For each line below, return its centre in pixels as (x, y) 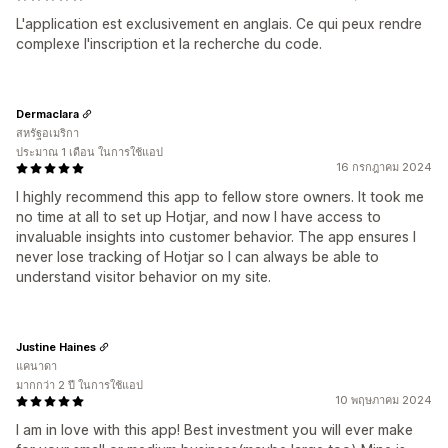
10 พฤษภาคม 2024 (383, 400)
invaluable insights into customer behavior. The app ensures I (216, 236)
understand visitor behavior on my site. (143, 276)
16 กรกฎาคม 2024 (384, 167)
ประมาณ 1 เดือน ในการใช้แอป (89, 152)
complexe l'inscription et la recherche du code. (169, 43)
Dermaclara (47, 113)
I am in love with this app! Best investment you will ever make (214, 429)
